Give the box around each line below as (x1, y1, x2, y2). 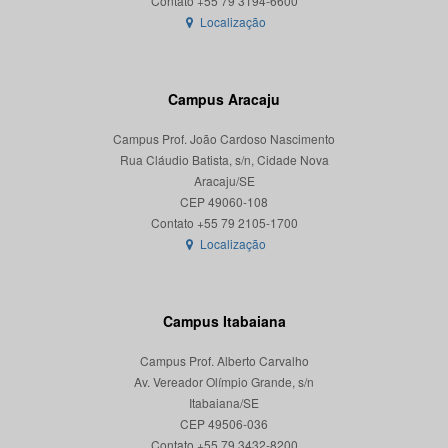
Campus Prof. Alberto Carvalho (139, 352, 309, 370)
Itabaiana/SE (189, 394, 259, 412)
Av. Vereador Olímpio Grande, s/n (134, 373, 314, 391)
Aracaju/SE (193, 172, 255, 190)
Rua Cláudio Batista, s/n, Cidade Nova (119, 151, 329, 169)
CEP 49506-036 (180, 415, 268, 433)
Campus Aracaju (168, 89, 280, 110)
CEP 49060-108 (180, 193, 268, 211)
